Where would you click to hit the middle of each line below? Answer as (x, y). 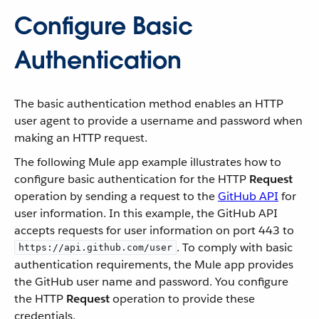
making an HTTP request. (81, 138)
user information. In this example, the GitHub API (146, 213)
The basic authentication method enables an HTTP (149, 104)
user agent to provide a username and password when (158, 121)
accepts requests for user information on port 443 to (154, 230)
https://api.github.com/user (95, 247)
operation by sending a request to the (116, 196)
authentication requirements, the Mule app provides (154, 265)
